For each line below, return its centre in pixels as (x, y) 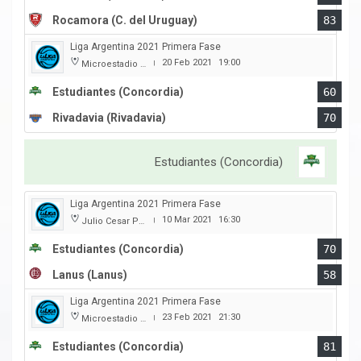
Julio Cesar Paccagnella (110, 222)
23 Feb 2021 (187, 317)
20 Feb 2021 (187, 63)
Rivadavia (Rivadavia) (109, 118)
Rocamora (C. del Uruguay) (125, 21)
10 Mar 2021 (187, 220)
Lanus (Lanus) (90, 275)
